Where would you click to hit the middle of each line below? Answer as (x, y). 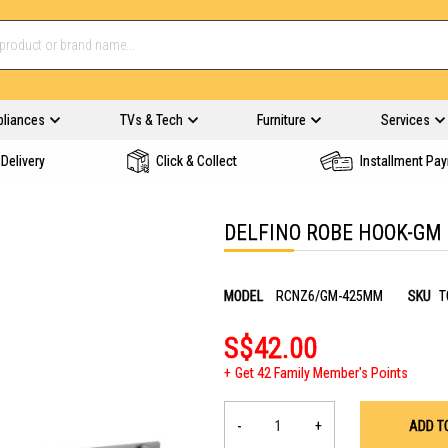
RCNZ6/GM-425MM (329, 296)
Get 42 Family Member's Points (321, 373)
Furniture (281, 120)
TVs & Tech (151, 120)
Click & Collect (196, 161)
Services (405, 120)
